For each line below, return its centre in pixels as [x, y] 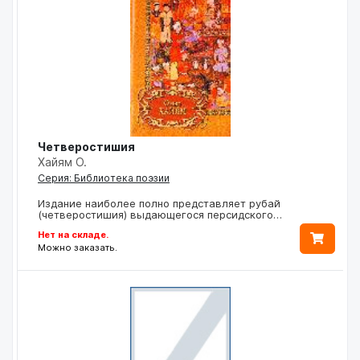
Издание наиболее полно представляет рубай [159, 203]
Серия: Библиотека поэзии [104, 178]
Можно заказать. [78, 247]
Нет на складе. [73, 234]
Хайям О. [62, 162]
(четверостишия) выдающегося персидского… [160, 214]
